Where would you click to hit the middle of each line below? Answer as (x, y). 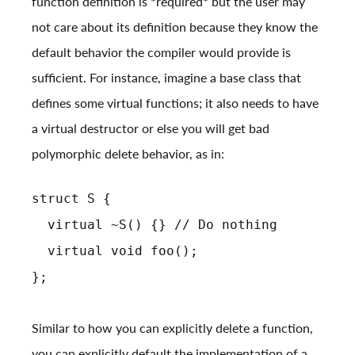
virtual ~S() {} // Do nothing (155, 225)
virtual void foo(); (115, 251)
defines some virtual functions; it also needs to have (175, 103)
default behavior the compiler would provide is (161, 52)
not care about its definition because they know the (175, 27)
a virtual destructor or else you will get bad (151, 128)
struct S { (71, 199)
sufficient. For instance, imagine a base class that (166, 78)
